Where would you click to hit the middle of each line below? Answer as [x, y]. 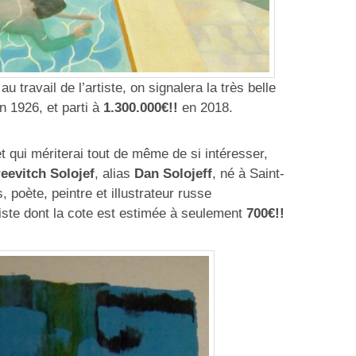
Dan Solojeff [173, 174]
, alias [114, 174]
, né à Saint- [248, 174]
